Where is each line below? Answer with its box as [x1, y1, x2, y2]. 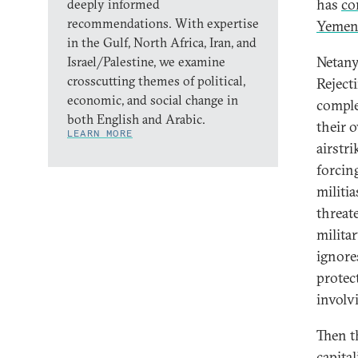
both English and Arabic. [67, 111, 205, 127]
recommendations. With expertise [67, 15, 259, 31]
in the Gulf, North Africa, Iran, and [67, 34, 257, 50]
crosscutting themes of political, [67, 73, 245, 89]
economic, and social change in [67, 92, 238, 108]
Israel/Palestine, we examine [67, 54, 225, 70]
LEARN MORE [67, 127, 133, 139]
